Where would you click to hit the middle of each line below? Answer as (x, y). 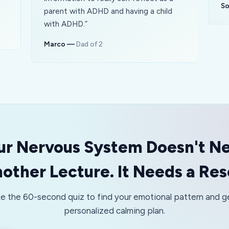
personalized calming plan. (114, 211)
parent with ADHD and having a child (108, 11)
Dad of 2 (89, 44)
